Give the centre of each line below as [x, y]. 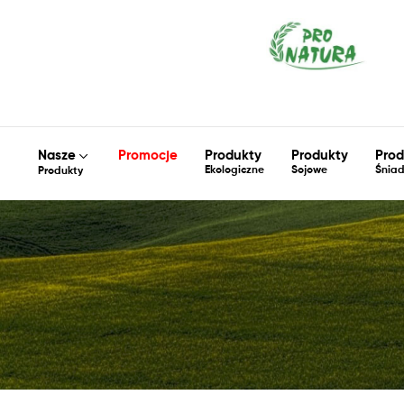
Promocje [148, 155]
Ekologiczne [234, 170]
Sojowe [309, 170]
